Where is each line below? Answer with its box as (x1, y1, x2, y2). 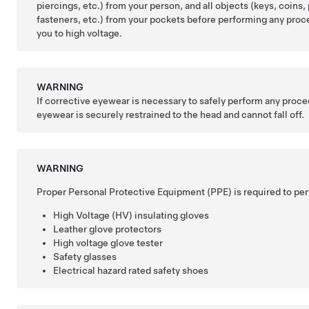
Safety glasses (53, 251, 117, 262)
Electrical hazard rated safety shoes (53, 265, 209, 276)
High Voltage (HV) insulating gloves (53, 210, 210, 221)
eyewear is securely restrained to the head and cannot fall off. (37, 109, 305, 120)
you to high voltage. (37, 28, 123, 39)
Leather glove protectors (53, 223, 162, 235)
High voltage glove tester (53, 237, 163, 248)
